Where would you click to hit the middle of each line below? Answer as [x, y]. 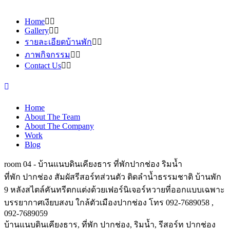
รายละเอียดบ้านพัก [58, 42]
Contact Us [43, 65]
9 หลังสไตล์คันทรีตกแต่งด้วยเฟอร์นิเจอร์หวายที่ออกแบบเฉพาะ [114, 190]
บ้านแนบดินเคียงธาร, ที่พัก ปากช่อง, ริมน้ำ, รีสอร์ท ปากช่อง [110, 225]
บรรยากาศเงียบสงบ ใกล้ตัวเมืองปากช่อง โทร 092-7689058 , [109, 203]
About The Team [52, 117]
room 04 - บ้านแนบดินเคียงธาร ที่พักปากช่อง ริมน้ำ [93, 164]
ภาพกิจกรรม [47, 55]
